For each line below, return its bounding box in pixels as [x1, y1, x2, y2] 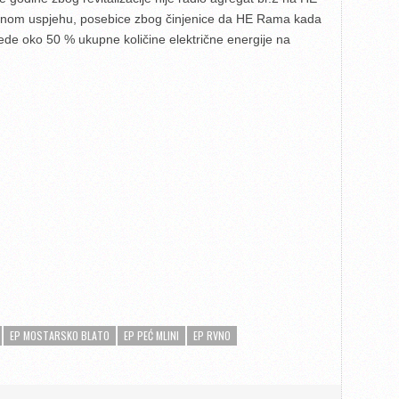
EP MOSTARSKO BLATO [10, 328, 110, 343]
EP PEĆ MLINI [124, 328, 179, 343]
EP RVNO [193, 328, 231, 343]
